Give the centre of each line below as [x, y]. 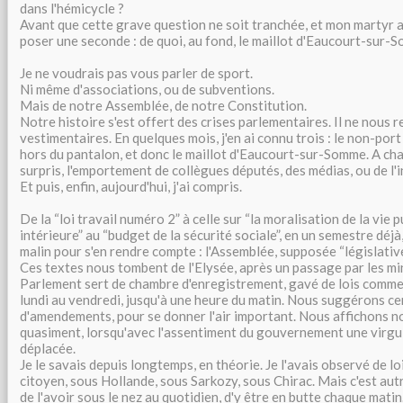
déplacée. [48, 348]
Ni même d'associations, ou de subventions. [147, 89]
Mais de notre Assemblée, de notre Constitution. [163, 105]
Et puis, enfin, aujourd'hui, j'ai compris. [131, 186]
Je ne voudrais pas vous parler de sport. [136, 73]
